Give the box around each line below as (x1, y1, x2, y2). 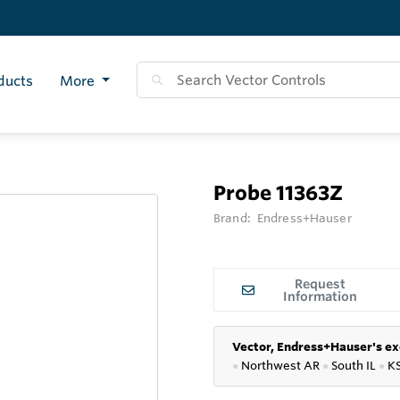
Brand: (213, 211, 254, 226)
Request (294, 275, 346, 292)
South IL (331, 358, 379, 373)
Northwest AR (241, 358, 322, 373)
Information (282, 287, 357, 304)
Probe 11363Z (213, 181, 343, 205)
